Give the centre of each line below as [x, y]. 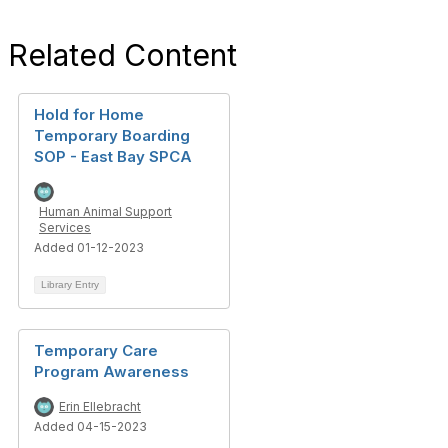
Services [65, 227]
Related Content [122, 55]
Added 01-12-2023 [89, 247]
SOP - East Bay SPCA [113, 156]
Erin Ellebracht [100, 406]
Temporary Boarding [112, 135]
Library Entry [70, 284]
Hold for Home [89, 114]
